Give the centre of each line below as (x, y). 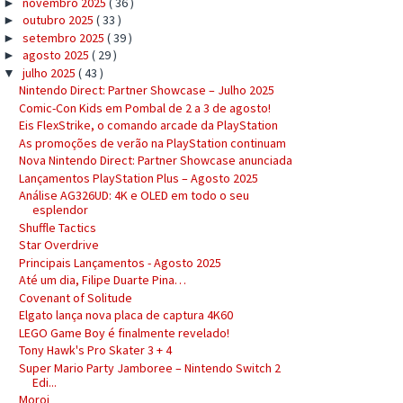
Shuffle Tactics (57, 227)
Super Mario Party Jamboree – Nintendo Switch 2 (149, 367)
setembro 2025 (64, 37)
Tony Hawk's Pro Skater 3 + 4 (95, 350)
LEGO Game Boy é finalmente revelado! (124, 332)
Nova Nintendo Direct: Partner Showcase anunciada (155, 160)
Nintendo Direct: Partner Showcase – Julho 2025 (146, 90)
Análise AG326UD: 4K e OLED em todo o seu (134, 195)
